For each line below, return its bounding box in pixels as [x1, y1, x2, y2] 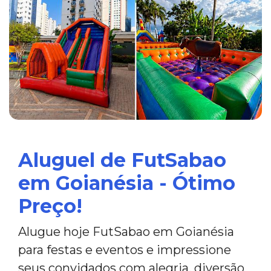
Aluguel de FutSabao [18, 148, 226, 172]
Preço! [18, 194, 82, 218]
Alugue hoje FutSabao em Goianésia [18, 224, 234, 239]
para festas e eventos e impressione [18, 243, 231, 257]
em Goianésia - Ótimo [18, 171, 235, 195]
